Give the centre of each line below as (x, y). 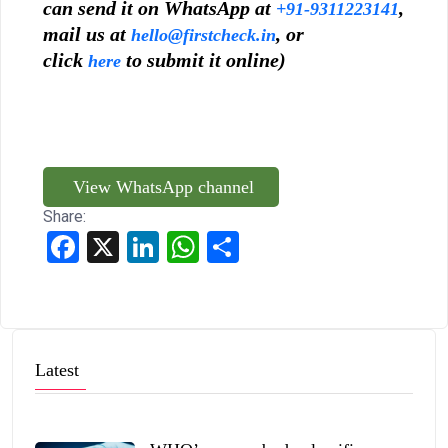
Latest (57, 370)
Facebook (114, 247)
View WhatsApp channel (161, 187)
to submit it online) (206, 60)
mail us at (87, 34)
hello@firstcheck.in (203, 35)
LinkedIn (192, 247)
